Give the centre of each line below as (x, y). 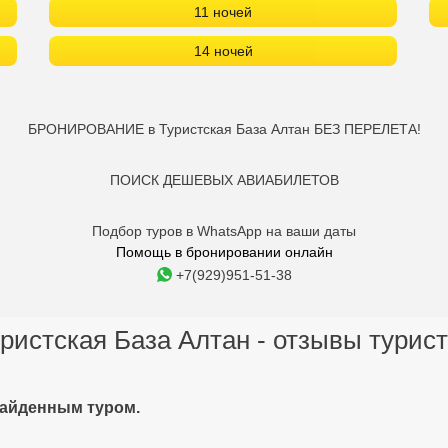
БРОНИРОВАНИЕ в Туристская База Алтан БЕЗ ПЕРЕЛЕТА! (224, 129)
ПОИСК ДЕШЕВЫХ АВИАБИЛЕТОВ (224, 180)
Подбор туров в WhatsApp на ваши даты (224, 231)
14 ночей (223, 51)
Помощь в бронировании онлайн (224, 252)
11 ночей (223, 12)
